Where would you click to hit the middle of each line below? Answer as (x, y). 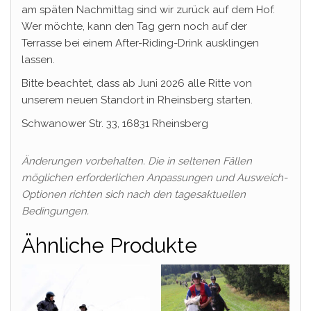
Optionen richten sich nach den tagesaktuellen (134, 194)
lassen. (38, 59)
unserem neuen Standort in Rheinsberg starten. (137, 100)
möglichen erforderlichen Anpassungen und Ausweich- (154, 177)
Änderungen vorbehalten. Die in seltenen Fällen (137, 161)
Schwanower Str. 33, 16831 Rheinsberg (115, 123)
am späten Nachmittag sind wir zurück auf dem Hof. (148, 9)
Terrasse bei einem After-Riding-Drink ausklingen (140, 43)
